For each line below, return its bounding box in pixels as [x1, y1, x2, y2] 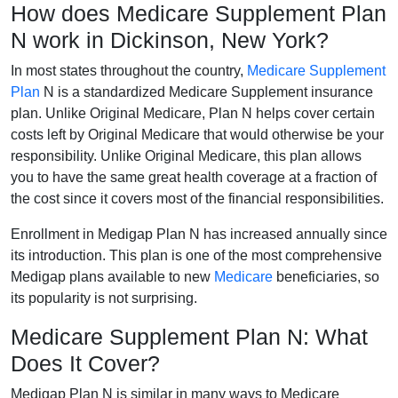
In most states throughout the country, [11, 62, 247, 78]
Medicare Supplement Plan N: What [11, 323, 368, 349]
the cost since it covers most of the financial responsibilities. [11, 190, 384, 206]
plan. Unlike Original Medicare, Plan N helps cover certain [11, 105, 375, 121]
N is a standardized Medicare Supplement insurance [40, 84, 373, 99]
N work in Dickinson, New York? [11, 27, 329, 52]
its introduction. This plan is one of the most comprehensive [11, 247, 382, 263]
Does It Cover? [11, 350, 160, 376]
